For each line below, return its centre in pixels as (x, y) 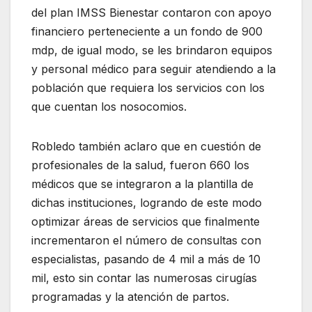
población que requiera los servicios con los (148, 87)
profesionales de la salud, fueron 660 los (140, 165)
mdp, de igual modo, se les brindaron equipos (152, 50)
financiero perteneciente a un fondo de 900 (147, 31)
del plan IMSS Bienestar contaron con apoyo (151, 12)
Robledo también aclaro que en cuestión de (146, 146)
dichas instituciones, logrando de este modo (147, 202)
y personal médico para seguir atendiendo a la (154, 69)
